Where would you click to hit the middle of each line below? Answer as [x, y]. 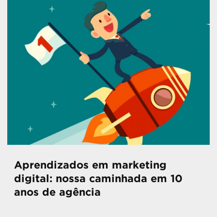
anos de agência [57, 192]
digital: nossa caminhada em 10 [98, 179]
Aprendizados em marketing [90, 165]
